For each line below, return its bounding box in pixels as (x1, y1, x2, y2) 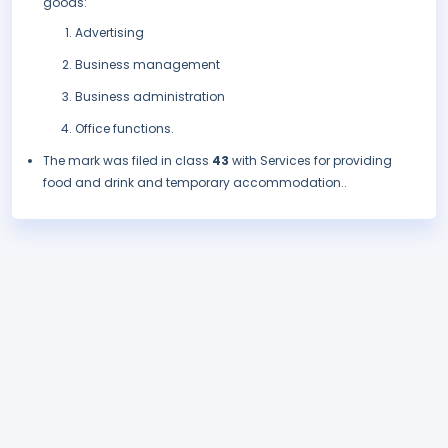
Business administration (75, 88, 225, 106)
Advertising (75, 24, 144, 42)
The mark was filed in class (43, 152, 212, 170)
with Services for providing (232, 152, 392, 170)
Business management (75, 56, 220, 74)
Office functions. (75, 120, 174, 138)
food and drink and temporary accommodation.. (43, 174, 347, 192)
